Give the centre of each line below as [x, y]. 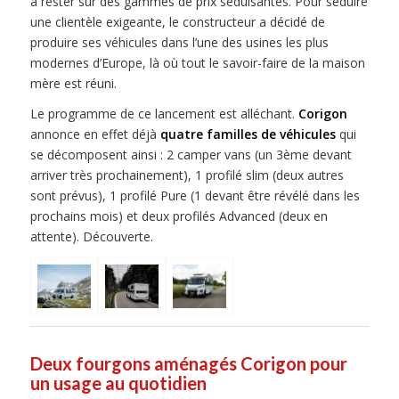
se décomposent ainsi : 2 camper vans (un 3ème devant [191, 155]
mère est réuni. [73, 83]
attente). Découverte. [91, 237]
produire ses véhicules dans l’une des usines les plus [179, 42]
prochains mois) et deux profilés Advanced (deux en [179, 216]
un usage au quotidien [118, 383]
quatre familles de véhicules [248, 134]
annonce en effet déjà [95, 134]
